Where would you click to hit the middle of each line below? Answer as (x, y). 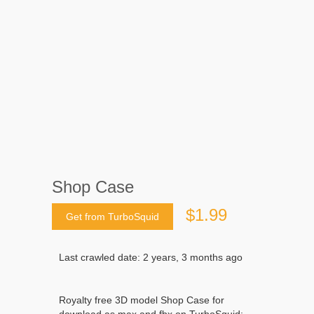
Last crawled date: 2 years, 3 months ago (151, 258)
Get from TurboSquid (112, 217)
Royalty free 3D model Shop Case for (142, 300)
